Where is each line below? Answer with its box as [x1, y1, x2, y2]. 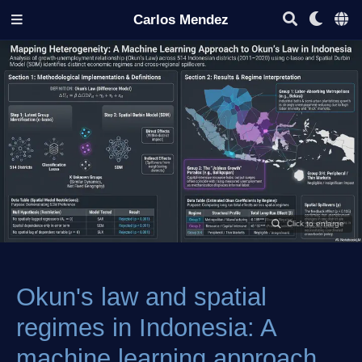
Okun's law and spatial [16, 282, 267, 311]
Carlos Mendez [133, 11, 229, 27]
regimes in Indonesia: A [16, 313, 276, 342]
